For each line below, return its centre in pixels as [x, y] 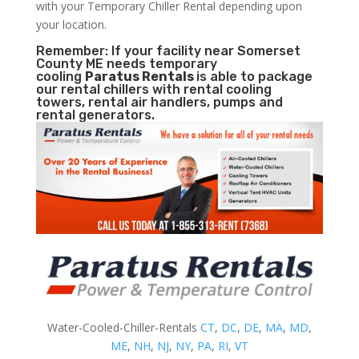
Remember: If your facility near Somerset [168, 50]
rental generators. [95, 115]
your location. [71, 24]
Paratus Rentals [140, 76]
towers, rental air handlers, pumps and [159, 102]
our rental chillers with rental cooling [153, 89]
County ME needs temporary [126, 63]
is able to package [254, 76]
